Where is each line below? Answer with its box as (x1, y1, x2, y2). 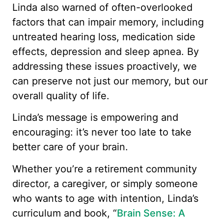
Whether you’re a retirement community (12, 163, 197, 175)
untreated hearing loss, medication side (12, 30, 195, 43)
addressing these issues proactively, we (12, 60, 197, 72)
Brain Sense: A (117, 207, 185, 219)
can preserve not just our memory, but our (12, 75, 208, 87)
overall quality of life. (12, 89, 110, 102)
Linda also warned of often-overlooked (12, 1, 192, 13)
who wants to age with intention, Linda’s (12, 192, 198, 204)
